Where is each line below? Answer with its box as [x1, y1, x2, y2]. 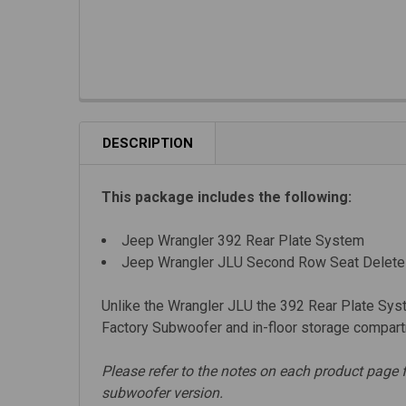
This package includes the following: [101, 188, 352, 206]
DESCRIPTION [102, 134, 193, 151]
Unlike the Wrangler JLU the [101, 296, 276, 314]
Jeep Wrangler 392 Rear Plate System [121, 231, 364, 249]
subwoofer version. [101, 383, 223, 401]
